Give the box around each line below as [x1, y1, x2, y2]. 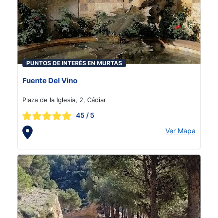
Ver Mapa [165, 127, 196, 135]
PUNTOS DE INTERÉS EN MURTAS [26, 59, 122, 67]
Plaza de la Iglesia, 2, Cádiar [22, 96, 106, 104]
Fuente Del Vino [22, 76, 77, 85]
